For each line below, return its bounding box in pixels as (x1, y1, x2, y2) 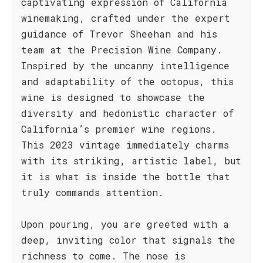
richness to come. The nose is (21, 249, 186, 262)
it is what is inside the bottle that (21, 170, 230, 183)
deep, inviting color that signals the (21, 234, 235, 246)
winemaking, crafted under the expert (21, 12, 230, 24)
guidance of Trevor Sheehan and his (21, 28, 217, 40)
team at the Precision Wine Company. (21, 43, 222, 56)
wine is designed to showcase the (21, 91, 205, 103)
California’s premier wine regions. (21, 123, 217, 135)
